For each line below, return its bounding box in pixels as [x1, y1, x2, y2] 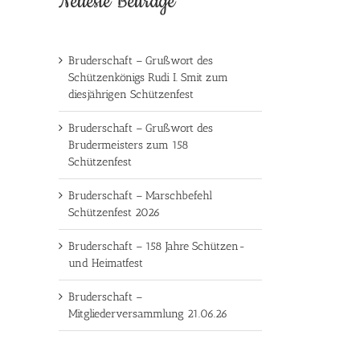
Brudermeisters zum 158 [68, 137, 189, 152]
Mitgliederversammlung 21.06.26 [68, 306, 227, 321]
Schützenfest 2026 [68, 205, 160, 219]
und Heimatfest [68, 256, 143, 270]
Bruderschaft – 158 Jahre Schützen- [68, 239, 245, 253]
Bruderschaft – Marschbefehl [68, 188, 212, 202]
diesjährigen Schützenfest [68, 87, 194, 101]
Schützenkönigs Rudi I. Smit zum [68, 70, 228, 84]
